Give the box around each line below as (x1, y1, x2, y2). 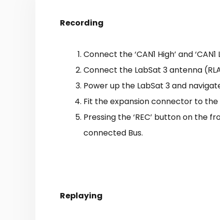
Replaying (60, 190, 103, 202)
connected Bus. (83, 127, 143, 139)
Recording (60, 17, 104, 29)
